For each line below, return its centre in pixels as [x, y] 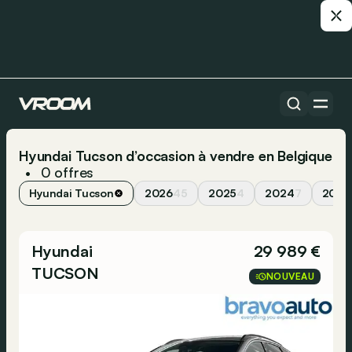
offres [74, 172]
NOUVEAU [290, 276]
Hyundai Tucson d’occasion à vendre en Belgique [176, 156]
